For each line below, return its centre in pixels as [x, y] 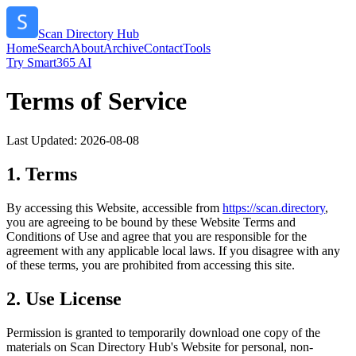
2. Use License [64, 298]
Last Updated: [43, 140]
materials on [37, 346]
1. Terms [42, 174]
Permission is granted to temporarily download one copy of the [163, 332]
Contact [163, 48]
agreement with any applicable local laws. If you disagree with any [173, 250]
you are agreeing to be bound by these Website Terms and [151, 222]
